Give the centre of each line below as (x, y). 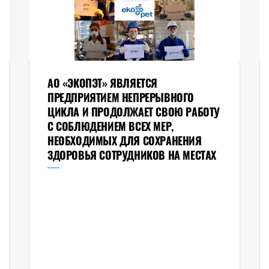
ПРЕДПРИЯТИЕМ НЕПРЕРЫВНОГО (120, 98)
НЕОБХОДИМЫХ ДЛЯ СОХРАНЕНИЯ (124, 141)
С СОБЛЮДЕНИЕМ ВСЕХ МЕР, (110, 126)
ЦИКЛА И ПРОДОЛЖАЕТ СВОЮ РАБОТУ (133, 112)
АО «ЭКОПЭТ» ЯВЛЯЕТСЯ (102, 83)
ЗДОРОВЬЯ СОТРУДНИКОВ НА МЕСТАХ (131, 155)
